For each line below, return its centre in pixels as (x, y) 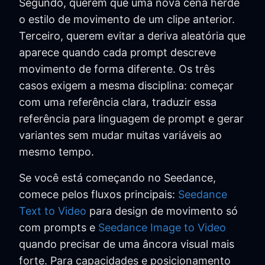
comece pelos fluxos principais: (98, 195)
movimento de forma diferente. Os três (117, 69)
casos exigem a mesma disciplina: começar (126, 86)
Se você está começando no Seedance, (117, 178)
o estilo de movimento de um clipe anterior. (127, 20)
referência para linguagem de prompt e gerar (131, 119)
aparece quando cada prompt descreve (117, 53)
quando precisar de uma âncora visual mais (127, 244)
